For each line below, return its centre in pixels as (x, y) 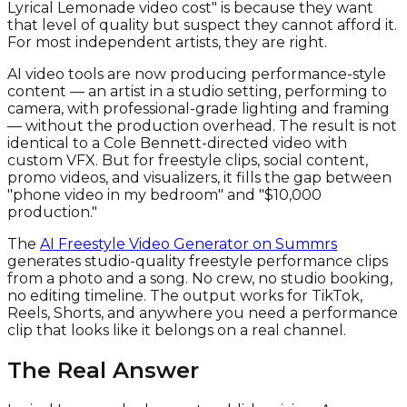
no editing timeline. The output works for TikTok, (185, 296)
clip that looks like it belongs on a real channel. (177, 331)
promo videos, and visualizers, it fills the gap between (199, 178)
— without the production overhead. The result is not (202, 126)
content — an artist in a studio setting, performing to (197, 92)
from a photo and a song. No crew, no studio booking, (200, 279)
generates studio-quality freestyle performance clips (198, 262)
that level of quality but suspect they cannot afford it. (202, 25)
